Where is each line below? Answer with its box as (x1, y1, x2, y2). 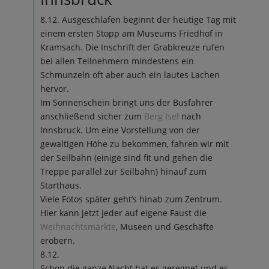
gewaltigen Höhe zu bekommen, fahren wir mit (40, 138, 229, 150)
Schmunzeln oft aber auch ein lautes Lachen (40, 69, 220, 80)
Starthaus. (40, 180, 82, 191)
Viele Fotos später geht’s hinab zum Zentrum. (40, 193, 222, 205)
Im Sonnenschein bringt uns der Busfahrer (40, 97, 213, 108)
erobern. (40, 235, 75, 246)
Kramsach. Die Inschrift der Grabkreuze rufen (40, 41, 225, 53)
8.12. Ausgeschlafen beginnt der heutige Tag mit (40, 14, 236, 25)
